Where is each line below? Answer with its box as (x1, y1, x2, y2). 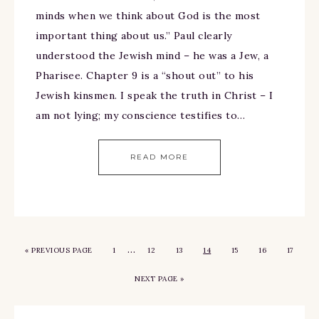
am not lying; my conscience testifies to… (36, 109, 246, 122)
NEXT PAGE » (135, 274, 184, 284)
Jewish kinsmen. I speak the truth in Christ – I (36, 89, 273, 103)
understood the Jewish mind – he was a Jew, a (36, 49, 268, 63)
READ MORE (130, 152, 189, 162)
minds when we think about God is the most (36, 9, 261, 23)
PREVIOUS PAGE (31, 246, 93, 256)
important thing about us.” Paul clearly (36, 29, 232, 43)
